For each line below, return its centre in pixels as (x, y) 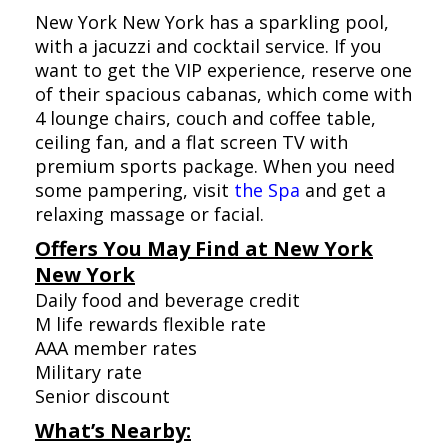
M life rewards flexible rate (150, 324)
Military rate (88, 372)
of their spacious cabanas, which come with (223, 94)
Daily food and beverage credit (167, 300)
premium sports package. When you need (215, 166)
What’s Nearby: (113, 431)
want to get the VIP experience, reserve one (223, 70)
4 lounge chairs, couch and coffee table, (205, 118)
